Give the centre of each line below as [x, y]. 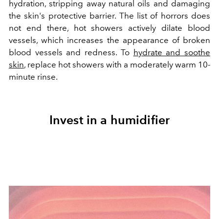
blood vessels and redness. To [71, 53]
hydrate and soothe [172, 53]
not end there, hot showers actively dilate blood [109, 28]
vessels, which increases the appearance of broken [109, 40]
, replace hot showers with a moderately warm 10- [117, 65]
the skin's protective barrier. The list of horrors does [109, 16]
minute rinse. [33, 77]
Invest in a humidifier [109, 120]
